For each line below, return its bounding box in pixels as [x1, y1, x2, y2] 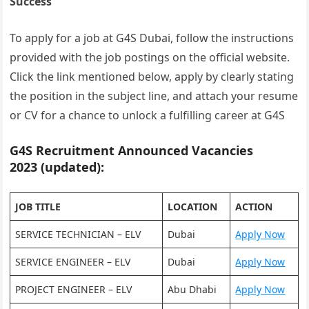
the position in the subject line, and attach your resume [10, 88, 299, 103]
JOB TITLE [15, 200, 61, 213]
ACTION [235, 200, 273, 213]
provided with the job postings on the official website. [10, 50, 290, 65]
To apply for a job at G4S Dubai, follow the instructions [10, 30, 295, 46]
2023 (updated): [10, 159, 105, 175]
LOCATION [168, 200, 218, 213]
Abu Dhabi [168, 283, 217, 296]
